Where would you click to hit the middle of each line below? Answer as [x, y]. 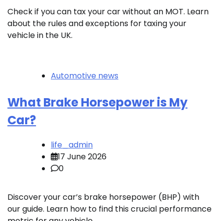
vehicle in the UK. [40, 36]
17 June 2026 [82, 157]
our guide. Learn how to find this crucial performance [110, 209]
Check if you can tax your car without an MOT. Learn [108, 12]
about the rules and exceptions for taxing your [97, 24]
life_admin [72, 145]
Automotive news [85, 76]
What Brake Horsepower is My [97, 103]
